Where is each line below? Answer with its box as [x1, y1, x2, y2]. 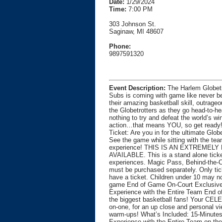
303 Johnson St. [109, 20, 156, 28]
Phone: [109, 43, 131, 51]
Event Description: [109, 84, 166, 92]
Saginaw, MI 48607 [109, 28, 164, 36]
